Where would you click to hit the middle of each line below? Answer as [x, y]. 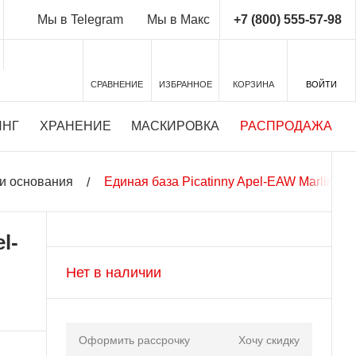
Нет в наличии [113, 272]
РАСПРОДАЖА [286, 126]
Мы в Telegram [80, 19]
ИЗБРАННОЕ [185, 84]
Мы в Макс [178, 19]
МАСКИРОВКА [176, 126]
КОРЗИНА [253, 84]
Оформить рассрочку [134, 341]
